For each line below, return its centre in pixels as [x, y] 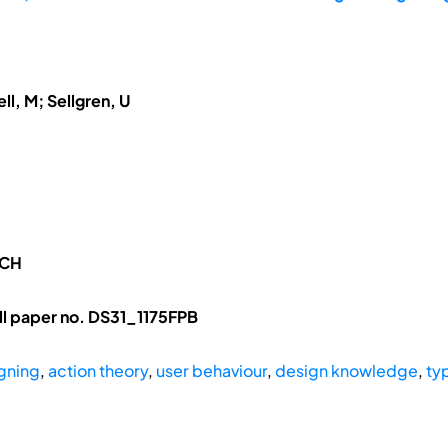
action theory [97, 371]
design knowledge [346, 371]
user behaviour [211, 371]
